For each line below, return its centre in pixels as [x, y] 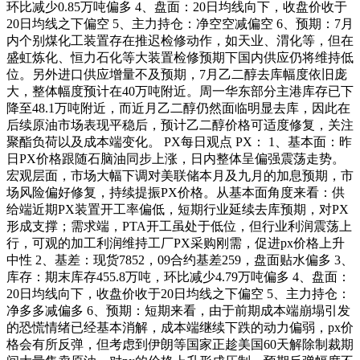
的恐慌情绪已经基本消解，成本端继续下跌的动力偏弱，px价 [180, 328]
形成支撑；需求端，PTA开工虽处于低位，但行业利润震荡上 [179, 227]
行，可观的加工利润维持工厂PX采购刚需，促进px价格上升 [176, 243]
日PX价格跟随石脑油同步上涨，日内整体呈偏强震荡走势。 [176, 159]
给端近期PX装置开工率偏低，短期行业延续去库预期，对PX [178, 210]
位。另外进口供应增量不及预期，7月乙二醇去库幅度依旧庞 [177, 75]
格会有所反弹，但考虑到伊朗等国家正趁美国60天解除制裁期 [180, 345]
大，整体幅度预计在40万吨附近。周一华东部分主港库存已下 [180, 92]
